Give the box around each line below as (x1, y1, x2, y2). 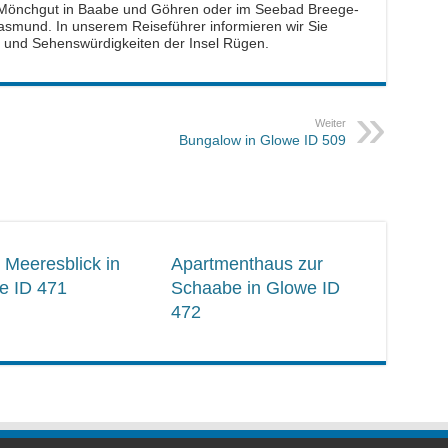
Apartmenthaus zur (171, 254, 324, 275)
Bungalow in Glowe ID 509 (178, 132, 346, 149)
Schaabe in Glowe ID (171, 278, 341, 299)
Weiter (314, 117, 346, 130)
